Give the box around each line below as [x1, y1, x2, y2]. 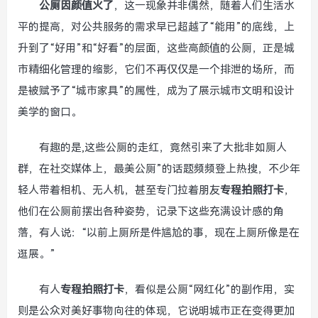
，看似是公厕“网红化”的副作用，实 [124, 283, 295, 296]
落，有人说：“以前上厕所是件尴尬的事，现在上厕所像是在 [18, 226, 300, 239]
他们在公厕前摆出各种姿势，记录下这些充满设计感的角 [18, 205, 284, 218]
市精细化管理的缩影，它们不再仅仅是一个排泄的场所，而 [18, 63, 295, 76]
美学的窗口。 [18, 106, 82, 119]
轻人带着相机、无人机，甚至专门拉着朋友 [18, 184, 220, 197]
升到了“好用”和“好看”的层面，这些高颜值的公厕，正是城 [18, 42, 295, 55]
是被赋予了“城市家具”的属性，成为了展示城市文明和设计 [18, 84, 295, 97]
